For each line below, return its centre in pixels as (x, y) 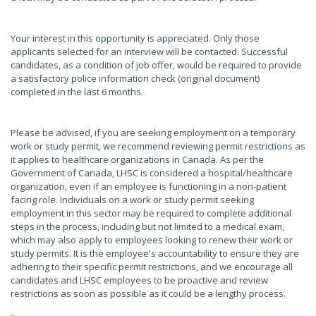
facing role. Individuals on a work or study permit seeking (132, 200)
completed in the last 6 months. (78, 92)
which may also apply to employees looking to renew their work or (152, 240)
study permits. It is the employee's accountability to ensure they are (155, 253)
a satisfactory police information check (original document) (135, 78)
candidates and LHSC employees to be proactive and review (139, 280)
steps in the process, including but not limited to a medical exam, (147, 226)
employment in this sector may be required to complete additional (151, 213)
